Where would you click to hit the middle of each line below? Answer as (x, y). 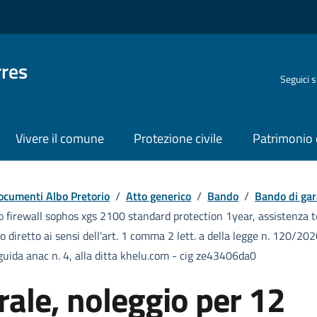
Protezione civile (178, 139)
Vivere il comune (59, 139)
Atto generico (158, 196)
